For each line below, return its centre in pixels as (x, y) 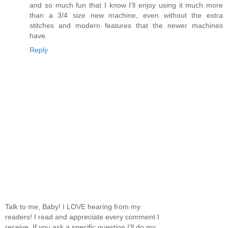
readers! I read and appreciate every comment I (82, 217)
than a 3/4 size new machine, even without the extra (126, 15)
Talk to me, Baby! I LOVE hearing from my (73, 206)
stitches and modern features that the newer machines (126, 25)
